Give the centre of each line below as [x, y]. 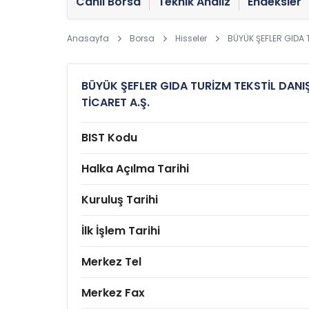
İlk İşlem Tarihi [121, 231]
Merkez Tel [111, 262]
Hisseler [191, 38]
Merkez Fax [113, 293]
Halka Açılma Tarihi [135, 169]
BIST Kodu [109, 138]
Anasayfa [88, 38]
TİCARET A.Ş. [116, 102]
